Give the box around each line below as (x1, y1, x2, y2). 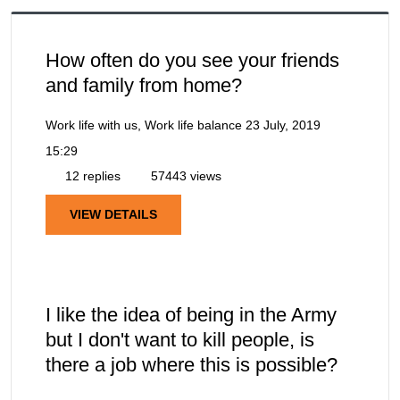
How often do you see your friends (46, 48, 339, 71)
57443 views (147, 168, 221, 183)
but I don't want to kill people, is (46, 328, 314, 351)
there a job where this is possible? (46, 353, 337, 376)
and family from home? (46, 73, 242, 96)
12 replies (62, 168, 121, 183)
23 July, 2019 (246, 117, 321, 132)
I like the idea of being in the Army (46, 303, 337, 326)
